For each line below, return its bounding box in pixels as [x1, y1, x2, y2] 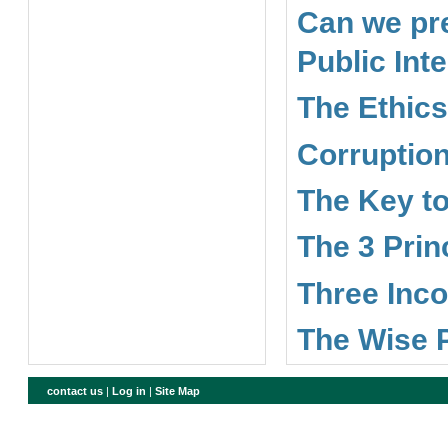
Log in [112, 384, 147, 397]
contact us [47, 384, 104, 397]
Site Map [155, 384, 201, 397]
